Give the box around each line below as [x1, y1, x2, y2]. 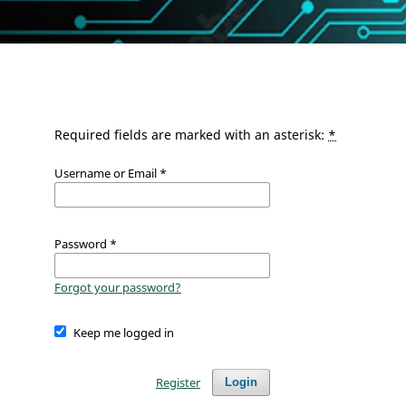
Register [155, 374, 200, 391]
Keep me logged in [72, 324, 174, 342]
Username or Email [54, 165, 159, 182]
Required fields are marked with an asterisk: [54, 126, 328, 144]
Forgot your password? [54, 279, 181, 296]
